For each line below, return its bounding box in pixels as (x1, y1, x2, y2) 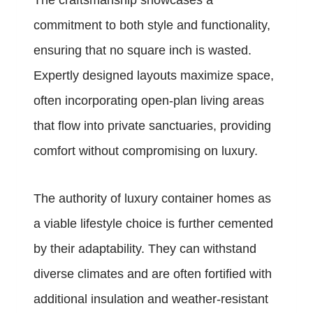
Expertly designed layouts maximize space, (34, 68, 274, 83)
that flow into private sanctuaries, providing (34, 119, 271, 133)
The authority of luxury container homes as (34, 191, 271, 206)
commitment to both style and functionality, (34, 18, 270, 33)
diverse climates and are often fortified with (34, 267, 272, 282)
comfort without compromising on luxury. (34, 144, 258, 159)
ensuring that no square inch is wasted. (34, 43, 252, 58)
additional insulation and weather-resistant (34, 292, 268, 307)
